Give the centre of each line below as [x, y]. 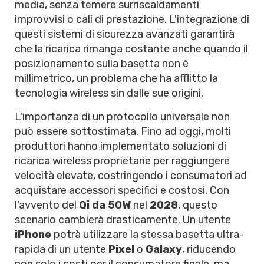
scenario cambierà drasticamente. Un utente [123, 220]
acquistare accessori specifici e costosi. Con [122, 190]
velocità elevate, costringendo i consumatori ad [131, 176]
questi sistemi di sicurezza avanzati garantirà [125, 34]
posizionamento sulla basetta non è [102, 64]
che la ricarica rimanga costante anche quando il [131, 49]
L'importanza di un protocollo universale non [122, 117]
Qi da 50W [105, 205]
